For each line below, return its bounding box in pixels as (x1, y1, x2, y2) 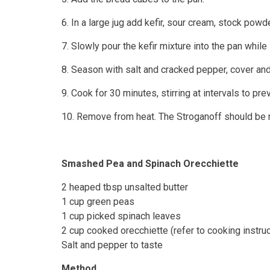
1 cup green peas (61, 196, 134, 207)
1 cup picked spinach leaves (61, 210, 181, 222)
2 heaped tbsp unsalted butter (61, 181, 188, 193)
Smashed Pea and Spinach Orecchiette (61, 158, 239, 169)
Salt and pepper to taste (61, 239, 163, 251)
